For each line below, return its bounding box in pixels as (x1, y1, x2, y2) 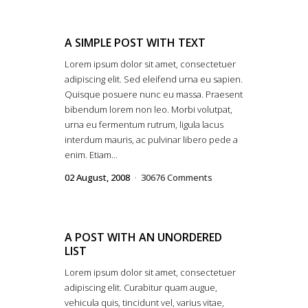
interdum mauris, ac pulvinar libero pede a (65, 133, 238, 146)
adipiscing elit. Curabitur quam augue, (65, 281, 217, 294)
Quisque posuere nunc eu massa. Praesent (65, 88, 243, 100)
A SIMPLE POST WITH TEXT (65, 35, 206, 50)
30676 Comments (141, 171, 212, 184)
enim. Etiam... (65, 148, 118, 161)
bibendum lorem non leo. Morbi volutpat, (65, 103, 232, 115)
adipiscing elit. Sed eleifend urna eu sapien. (65, 73, 243, 85)
